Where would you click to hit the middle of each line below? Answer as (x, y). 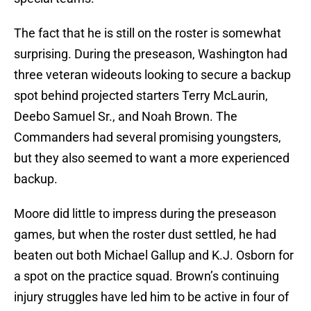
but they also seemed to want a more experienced (152, 158)
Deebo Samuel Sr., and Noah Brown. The (126, 117)
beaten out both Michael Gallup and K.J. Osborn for (154, 255)
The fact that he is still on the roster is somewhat (148, 33)
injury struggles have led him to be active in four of (151, 297)
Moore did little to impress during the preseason (145, 214)
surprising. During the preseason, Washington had (151, 54)
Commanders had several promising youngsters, (148, 137)
